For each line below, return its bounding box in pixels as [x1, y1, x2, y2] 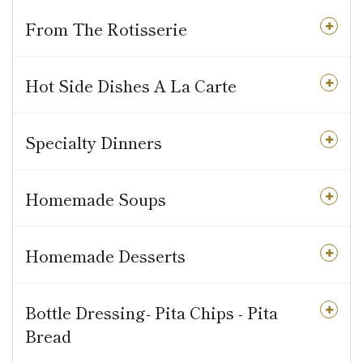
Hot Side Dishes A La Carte [25, 74, 237, 97]
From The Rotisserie [25, 17, 187, 41]
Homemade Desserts [25, 244, 186, 267]
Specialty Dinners [25, 130, 162, 154]
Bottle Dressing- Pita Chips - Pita [25, 301, 278, 324]
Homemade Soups [25, 187, 166, 211]
